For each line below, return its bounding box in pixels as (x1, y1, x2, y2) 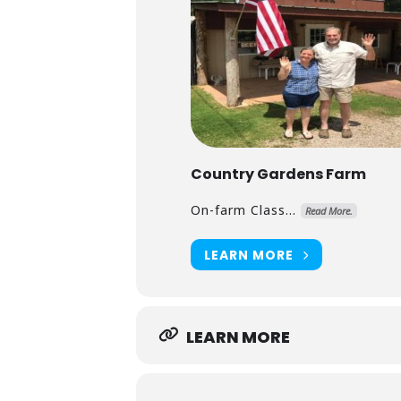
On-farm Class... (191, 201, 296, 218)
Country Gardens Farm (191, 164, 366, 184)
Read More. (305, 204, 353, 218)
